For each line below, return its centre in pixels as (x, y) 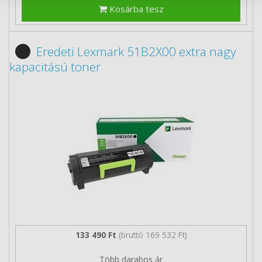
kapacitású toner (55, 66)
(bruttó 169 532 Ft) (153, 235)
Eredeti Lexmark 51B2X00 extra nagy (136, 51)
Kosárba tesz (135, 8)
